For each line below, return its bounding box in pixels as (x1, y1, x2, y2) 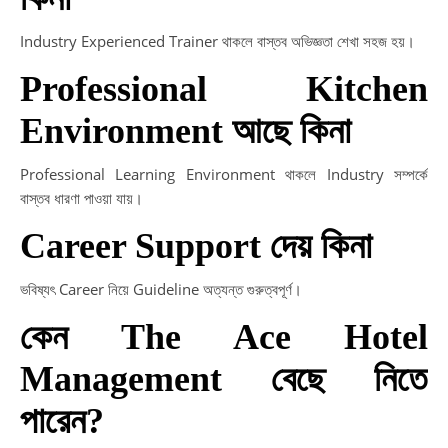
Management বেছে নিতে (20, 359, 428, 399)
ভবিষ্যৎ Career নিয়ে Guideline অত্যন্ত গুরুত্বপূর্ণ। (20, 279, 302, 299)
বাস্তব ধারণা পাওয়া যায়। (20, 188, 143, 208)
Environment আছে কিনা (20, 111, 351, 151)
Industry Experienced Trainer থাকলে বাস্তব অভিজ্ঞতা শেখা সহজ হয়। (20, 31, 415, 51)
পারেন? (20, 401, 104, 441)
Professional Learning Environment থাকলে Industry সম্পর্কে (20, 164, 428, 184)
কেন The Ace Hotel (20, 317, 428, 357)
